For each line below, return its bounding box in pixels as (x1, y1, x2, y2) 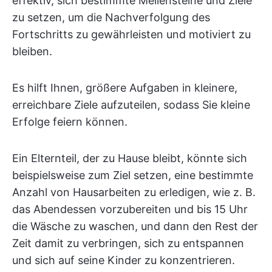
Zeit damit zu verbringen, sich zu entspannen (12, 236, 244, 250)
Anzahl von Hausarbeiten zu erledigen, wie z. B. (12, 185, 256, 199)
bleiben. (12, 44, 52, 58)
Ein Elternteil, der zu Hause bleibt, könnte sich (12, 151, 247, 165)
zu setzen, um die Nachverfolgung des (12, 10, 210, 24)
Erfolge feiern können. (12, 115, 127, 128)
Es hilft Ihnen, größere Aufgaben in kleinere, (12, 81, 237, 94)
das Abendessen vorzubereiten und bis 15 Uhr (12, 202, 248, 216)
